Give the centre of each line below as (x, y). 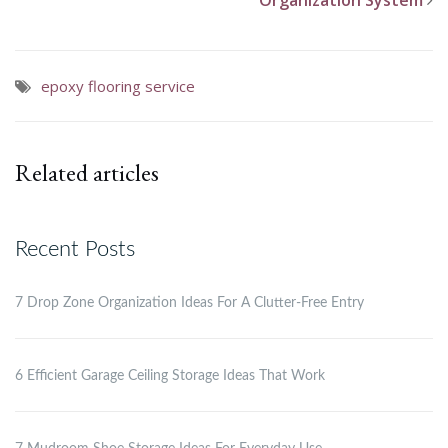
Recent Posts (75, 249)
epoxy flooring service (118, 86)
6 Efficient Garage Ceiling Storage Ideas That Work (170, 376)
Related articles (87, 173)
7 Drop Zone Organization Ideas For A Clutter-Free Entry (189, 303)
